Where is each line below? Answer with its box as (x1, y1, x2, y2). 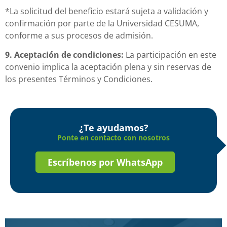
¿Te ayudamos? (79, 121, 148, 134)
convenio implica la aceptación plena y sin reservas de (5, 61, 211, 73)
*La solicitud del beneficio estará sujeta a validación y (5, 5, 208, 17)
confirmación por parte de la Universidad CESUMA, (5, 17, 199, 29)
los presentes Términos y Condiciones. (5, 73, 153, 85)
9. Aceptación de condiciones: (5, 49, 124, 61)
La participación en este (124, 49, 216, 61)
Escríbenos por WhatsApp (48, 156, 163, 168)
